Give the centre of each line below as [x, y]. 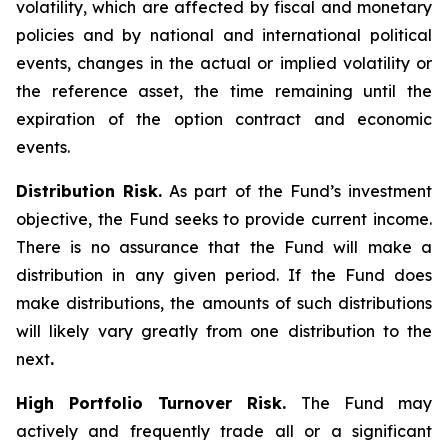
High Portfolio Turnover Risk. [158, 403]
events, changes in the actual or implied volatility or [224, 63]
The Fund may [366, 403]
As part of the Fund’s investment [297, 191]
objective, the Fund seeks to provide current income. [224, 219]
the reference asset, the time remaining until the [224, 91]
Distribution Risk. [89, 191]
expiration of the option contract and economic [224, 119]
